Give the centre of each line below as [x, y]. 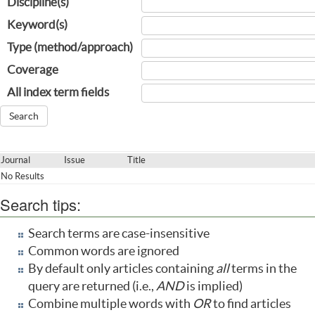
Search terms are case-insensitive [119, 233]
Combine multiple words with [110, 304]
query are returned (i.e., [92, 286]
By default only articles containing [122, 269]
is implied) [213, 286]
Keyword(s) [38, 25]
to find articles [251, 304]
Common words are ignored [104, 251]
